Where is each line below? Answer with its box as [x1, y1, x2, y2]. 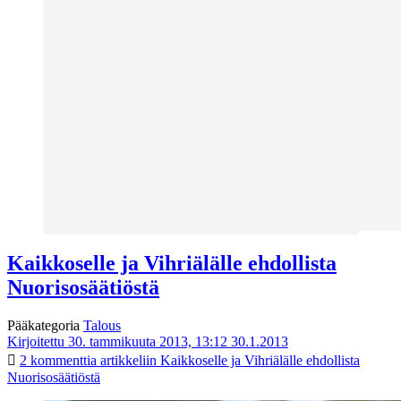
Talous [83, 318, 121, 334]
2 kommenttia [20, 353, 97, 369]
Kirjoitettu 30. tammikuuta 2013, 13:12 [7, 334, 227, 350]
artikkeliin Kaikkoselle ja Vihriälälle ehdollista [97, 353, 360, 369]
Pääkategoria [7, 318, 83, 334]
